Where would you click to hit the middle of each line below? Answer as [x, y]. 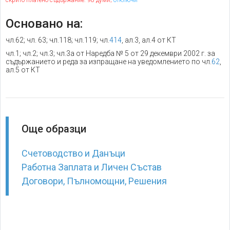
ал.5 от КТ [23, 70]
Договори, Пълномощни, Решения [94, 181]
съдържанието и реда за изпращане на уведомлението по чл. [109, 62]
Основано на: [44, 24]
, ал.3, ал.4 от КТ [149, 40]
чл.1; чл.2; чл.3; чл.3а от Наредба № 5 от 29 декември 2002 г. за [110, 53]
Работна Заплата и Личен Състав [92, 167]
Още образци [54, 129]
